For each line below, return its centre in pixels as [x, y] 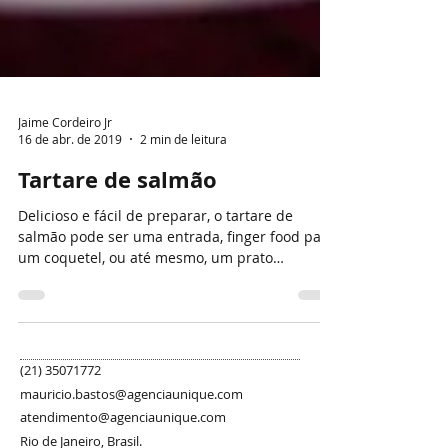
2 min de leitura [183, 179]
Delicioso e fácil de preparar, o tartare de [155, 255]
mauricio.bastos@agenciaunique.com [131, 434]
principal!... [56, 318]
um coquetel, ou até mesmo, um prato [145, 297]
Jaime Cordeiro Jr [65, 161]
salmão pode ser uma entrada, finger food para [176, 276]
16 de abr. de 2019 [70, 179]
